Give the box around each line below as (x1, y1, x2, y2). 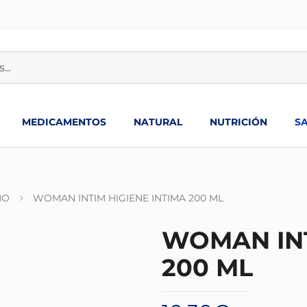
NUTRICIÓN (210, 116, 267, 128)
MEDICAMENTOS (22, 116, 106, 128)
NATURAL (134, 116, 182, 128)
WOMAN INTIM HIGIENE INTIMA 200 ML (33, 192, 223, 204)
